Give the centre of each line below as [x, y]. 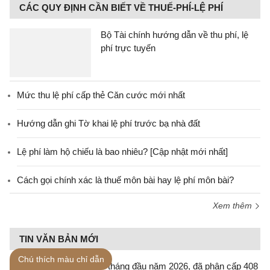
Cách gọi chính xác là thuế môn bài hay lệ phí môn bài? [125, 180]
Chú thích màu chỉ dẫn [61, 259]
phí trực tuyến [128, 48]
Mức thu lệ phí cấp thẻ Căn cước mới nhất [101, 95]
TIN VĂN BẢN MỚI [59, 239]
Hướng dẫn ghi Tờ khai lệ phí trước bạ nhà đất [108, 123]
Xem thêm [234, 206]
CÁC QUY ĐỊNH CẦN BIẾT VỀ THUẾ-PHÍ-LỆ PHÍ [121, 8]
